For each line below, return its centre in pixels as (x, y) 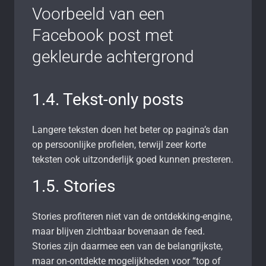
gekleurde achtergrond (113, 56)
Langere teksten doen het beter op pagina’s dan (130, 129)
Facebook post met (103, 35)
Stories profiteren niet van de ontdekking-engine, (132, 216)
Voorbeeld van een (98, 14)
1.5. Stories (74, 186)
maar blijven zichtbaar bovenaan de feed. (118, 231)
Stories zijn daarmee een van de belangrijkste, (127, 246)
